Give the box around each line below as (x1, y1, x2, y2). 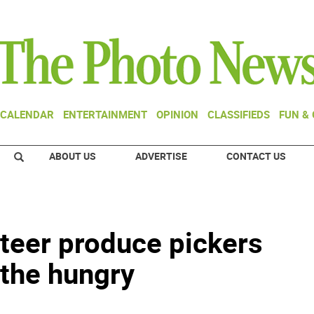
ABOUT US (49, 149, 96, 163)
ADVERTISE (135, 149, 187, 163)
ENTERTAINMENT (63, 107, 147, 121)
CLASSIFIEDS (207, 107, 270, 121)
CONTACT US (226, 149, 286, 163)
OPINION (156, 107, 198, 121)
